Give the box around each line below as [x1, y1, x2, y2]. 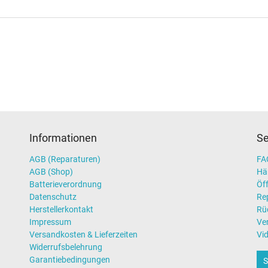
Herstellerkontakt [29, 204, 93, 214]
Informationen [29, 132, 97, 144]
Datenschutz [29, 191, 77, 202]
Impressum [29, 217, 71, 227]
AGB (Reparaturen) [29, 154, 100, 164]
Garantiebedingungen [29, 254, 110, 264]
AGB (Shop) [29, 166, 73, 176]
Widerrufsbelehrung [29, 242, 102, 252]
